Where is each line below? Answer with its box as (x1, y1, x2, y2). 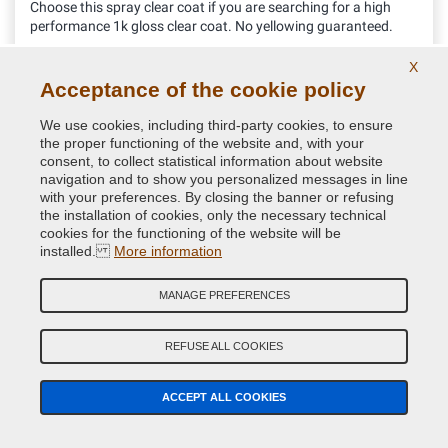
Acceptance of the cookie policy (40, 78, 366, 101)
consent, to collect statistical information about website (40, 153, 383, 169)
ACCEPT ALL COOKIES (162, 391, 286, 403)
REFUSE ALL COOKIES (165, 340, 283, 352)
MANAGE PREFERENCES (158, 289, 290, 301)
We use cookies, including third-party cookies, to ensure (40, 117, 393, 133)
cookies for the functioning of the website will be (40, 225, 341, 241)
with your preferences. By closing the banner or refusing (40, 189, 394, 205)
